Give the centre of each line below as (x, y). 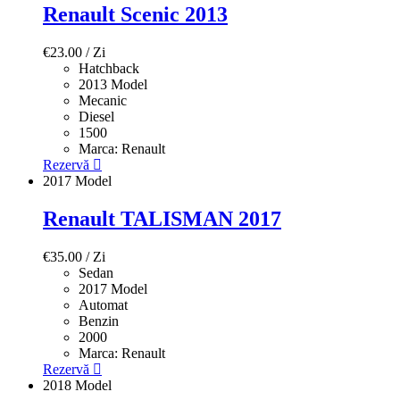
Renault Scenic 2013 (135, 15)
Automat (103, 305)
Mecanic (103, 101)
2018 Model (77, 386)
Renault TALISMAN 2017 (162, 219)
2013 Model (113, 85)
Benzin (99, 321)
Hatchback (109, 69)
